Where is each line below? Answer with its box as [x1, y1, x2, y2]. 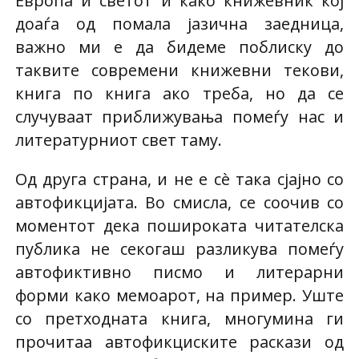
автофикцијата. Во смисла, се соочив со [14, 191, 345, 213]
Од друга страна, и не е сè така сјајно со [14, 167, 345, 190]
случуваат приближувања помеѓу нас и [14, 105, 345, 127]
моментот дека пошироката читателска [14, 214, 345, 236]
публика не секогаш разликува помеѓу [14, 237, 345, 260]
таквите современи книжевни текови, [14, 58, 345, 81]
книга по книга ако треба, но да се [14, 82, 345, 104]
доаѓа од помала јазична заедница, [14, 12, 345, 34]
